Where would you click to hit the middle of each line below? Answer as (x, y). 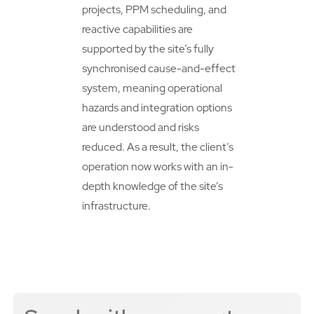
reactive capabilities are (137, 29)
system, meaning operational (152, 88)
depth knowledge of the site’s (152, 186)
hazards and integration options (157, 108)
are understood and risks (140, 128)
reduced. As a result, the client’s (157, 147)
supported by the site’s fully (148, 49)
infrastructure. (116, 206)
